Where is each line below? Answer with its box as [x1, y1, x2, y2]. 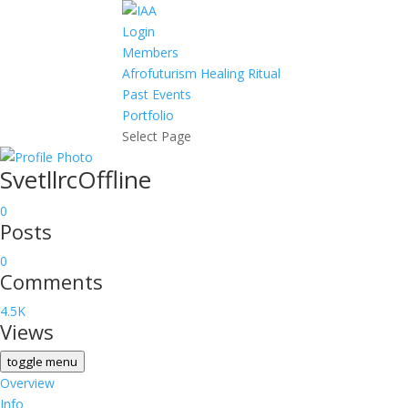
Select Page [122, 127, 192, 145]
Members [122, 44, 179, 61]
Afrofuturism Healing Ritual [122, 65, 281, 82]
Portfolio [122, 107, 175, 124]
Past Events [122, 86, 192, 103]
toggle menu [7, 353, 77, 370]
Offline [77, 163, 151, 196]
